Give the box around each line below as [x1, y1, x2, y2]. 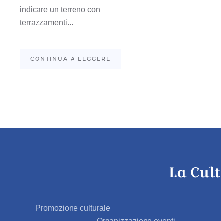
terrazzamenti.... [20, 18, 75, 27]
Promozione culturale [36, 204, 110, 213]
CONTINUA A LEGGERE [30, 55, 110, 63]
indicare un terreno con [20, 5, 100, 14]
